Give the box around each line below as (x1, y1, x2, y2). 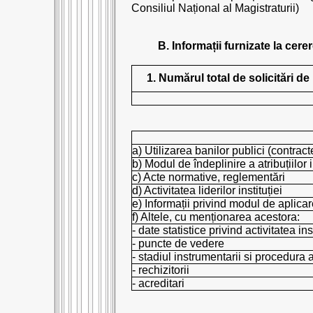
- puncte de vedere (132, 238, 224, 249)
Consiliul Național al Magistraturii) (131, 2, 299, 14)
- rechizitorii (132, 264, 189, 276)
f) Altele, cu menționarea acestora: (132, 211, 300, 223)
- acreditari (132, 277, 184, 289)
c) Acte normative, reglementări (132, 171, 285, 183)
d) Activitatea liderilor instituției (132, 184, 282, 196)
